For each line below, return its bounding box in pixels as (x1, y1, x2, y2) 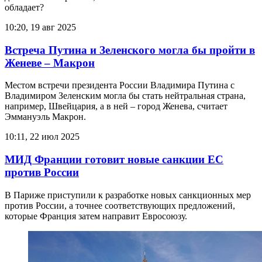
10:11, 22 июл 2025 (5, 132, 80, 142)
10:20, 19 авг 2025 (5, 22, 76, 32)
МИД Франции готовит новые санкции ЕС (5, 153, 223, 166)
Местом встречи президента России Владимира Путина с (5, 80, 235, 91)
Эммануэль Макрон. (5, 112, 86, 122)
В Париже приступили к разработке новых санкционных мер (5, 189, 251, 200)
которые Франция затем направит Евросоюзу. (5, 211, 187, 221)
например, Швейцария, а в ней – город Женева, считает (5, 101, 227, 112)
